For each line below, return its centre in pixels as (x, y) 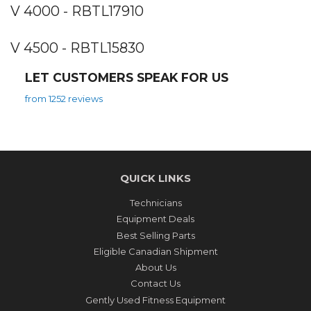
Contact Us (155, 284)
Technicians (155, 203)
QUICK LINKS (155, 179)
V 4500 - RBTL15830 (77, 48)
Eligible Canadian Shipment (155, 251)
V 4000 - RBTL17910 (77, 11)
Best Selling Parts (155, 235)
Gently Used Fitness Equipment (155, 300)
